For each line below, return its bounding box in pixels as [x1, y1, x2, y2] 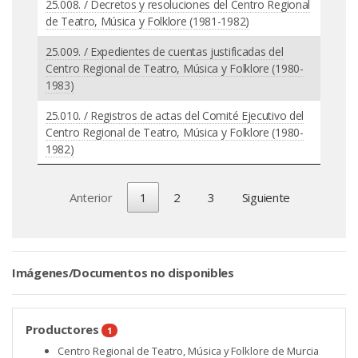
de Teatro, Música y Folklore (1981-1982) [46, 13, 249, 29]
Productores [26, 321, 102, 338]
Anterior [69, 189, 113, 205]
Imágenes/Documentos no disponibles [12, 265, 234, 281]
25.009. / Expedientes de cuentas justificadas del [46, 43, 284, 59]
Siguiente [241, 189, 291, 205]
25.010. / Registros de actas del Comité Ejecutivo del [46, 107, 304, 123]
